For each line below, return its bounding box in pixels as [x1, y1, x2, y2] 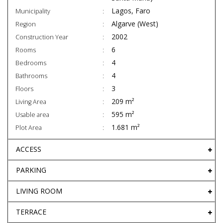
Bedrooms [15, 59, 46, 68]
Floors [15, 85, 33, 94]
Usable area [15, 111, 49, 119]
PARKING [16, 165, 46, 175]
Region [15, 20, 36, 29]
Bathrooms [15, 72, 47, 81]
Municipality [15, 7, 50, 16]
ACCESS [16, 144, 41, 154]
